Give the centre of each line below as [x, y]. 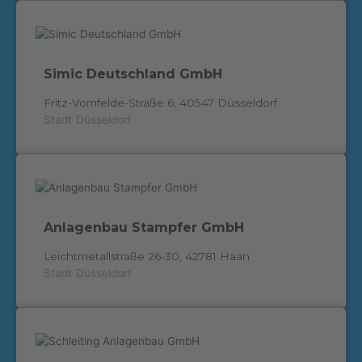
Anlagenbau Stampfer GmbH [143, 228]
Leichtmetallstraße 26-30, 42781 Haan [146, 257]
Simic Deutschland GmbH [133, 74]
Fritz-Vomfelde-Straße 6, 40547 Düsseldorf [160, 103]
